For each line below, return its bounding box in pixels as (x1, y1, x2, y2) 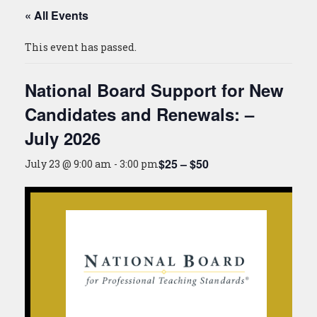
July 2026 (25, 126, 100, 150)
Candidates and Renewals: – (25, 102, 254, 126)
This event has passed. (25, 40, 137, 54)
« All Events (25, 7, 88, 23)
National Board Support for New (25, 78, 284, 102)
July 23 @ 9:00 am (25, 157, 112, 171)
